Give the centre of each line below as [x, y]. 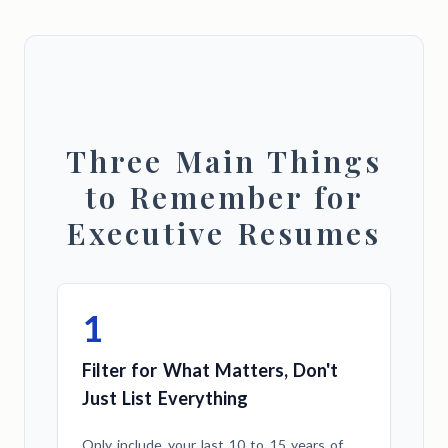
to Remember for [224, 196]
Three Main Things [224, 160]
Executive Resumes [224, 232]
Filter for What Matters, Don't [210, 369]
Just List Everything [165, 397]
